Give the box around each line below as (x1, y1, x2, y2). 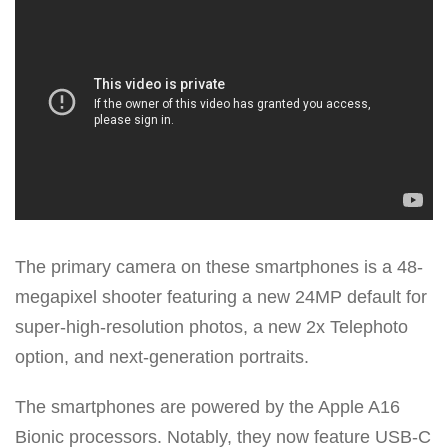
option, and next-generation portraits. (15, 346, 309, 367)
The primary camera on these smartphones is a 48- (15, 256, 423, 277)
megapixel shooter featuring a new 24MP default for (15, 286, 427, 307)
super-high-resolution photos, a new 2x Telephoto (15, 316, 408, 337)
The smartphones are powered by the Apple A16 (15, 396, 400, 417)
